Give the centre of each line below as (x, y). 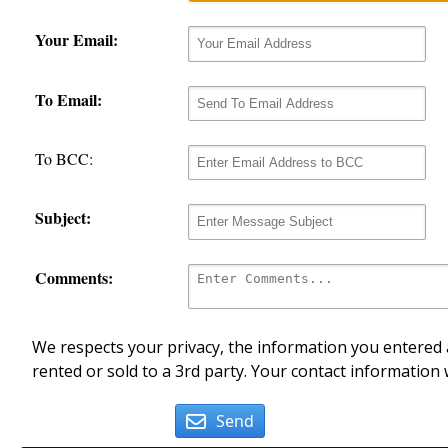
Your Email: (76, 40)
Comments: (74, 277)
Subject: (63, 218)
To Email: (68, 99)
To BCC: (64, 158)
